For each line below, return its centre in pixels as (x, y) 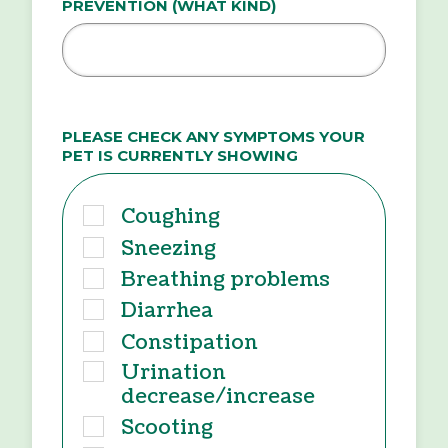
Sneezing (168, 248)
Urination (173, 372)
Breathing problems (225, 280)
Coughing (170, 217)
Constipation (189, 342)
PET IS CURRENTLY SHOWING (180, 156)
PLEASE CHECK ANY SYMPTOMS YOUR (213, 137)
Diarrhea (167, 311)
